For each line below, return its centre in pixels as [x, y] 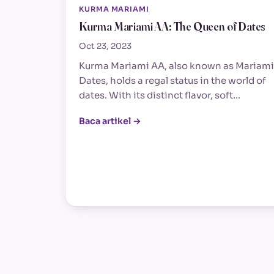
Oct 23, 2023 [105, 46]
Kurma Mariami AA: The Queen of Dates [172, 26]
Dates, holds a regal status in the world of [172, 81]
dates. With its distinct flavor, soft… [160, 95]
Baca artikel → [110, 121]
